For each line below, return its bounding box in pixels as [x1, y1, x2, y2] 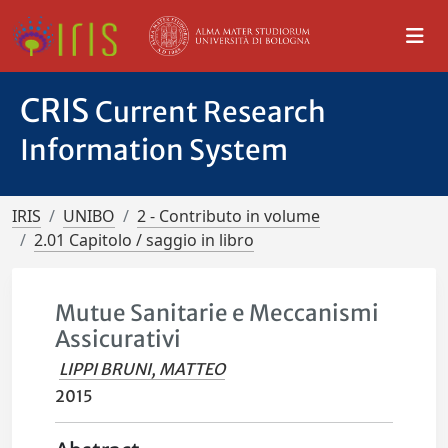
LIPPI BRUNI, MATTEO [59, 359, 226, 379]
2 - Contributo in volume [137, 205, 320, 227]
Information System [20, 132, 288, 168]
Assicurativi [55, 325, 182, 353]
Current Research [95, 94, 326, 130]
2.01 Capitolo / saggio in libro [34, 229, 254, 251]
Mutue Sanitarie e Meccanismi [55, 299, 380, 327]
